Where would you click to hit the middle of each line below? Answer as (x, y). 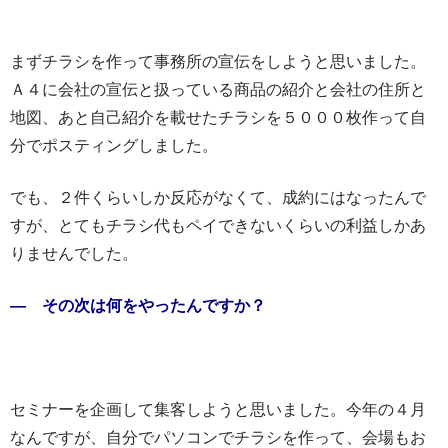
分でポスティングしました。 (114, 144)
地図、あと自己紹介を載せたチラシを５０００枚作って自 (218, 116)
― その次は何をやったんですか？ (138, 304)
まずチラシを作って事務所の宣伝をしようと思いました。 (218, 60)
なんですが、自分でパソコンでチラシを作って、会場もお (218, 436)
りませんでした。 (74, 252)
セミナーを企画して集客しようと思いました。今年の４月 (218, 408)
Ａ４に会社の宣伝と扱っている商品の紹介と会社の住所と (218, 88)
